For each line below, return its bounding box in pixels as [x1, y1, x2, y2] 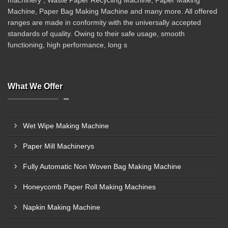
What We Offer [8, 82, 63, 91]
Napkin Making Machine [23, 203, 100, 211]
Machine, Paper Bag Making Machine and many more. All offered [8, 7, 217, 15]
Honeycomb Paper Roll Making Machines [23, 183, 156, 191]
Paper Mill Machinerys [23, 142, 94, 150]
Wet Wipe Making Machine [23, 122, 109, 130]
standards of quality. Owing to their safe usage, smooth [8, 30, 185, 38]
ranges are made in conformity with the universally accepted [8, 18, 201, 26]
